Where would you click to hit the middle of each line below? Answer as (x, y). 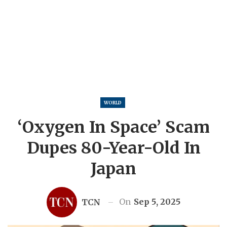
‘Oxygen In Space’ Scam (113, 127)
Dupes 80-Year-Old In (113, 148)
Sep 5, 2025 (157, 201)
